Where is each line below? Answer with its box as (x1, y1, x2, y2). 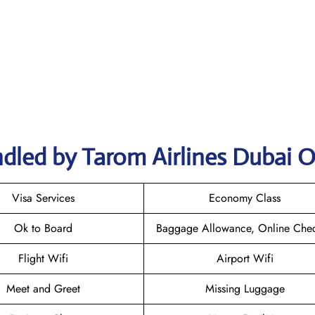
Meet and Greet (6, 280, 80, 297)
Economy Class (209, 189, 281, 206)
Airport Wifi (216, 250, 274, 266)
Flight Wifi (18, 250, 68, 266)
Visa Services (12, 189, 75, 206)
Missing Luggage (205, 280, 285, 297)
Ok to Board (14, 219, 72, 236)
